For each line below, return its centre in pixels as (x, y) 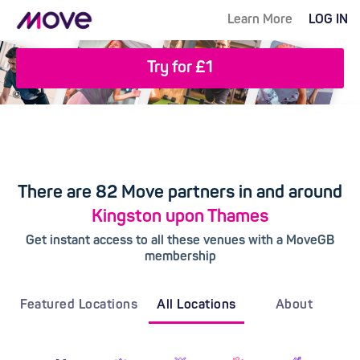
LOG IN (328, 20)
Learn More (260, 20)
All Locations (196, 305)
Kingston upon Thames (180, 217)
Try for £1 (180, 68)
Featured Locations (79, 305)
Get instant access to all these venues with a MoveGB (180, 241)
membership (180, 257)
